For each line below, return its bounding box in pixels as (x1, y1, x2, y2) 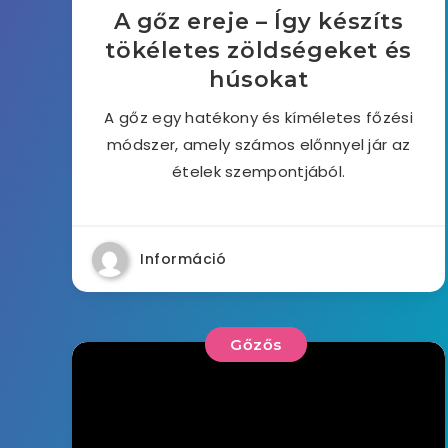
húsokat (209, 66, 309, 93)
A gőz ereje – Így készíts (113, 8, 404, 35)
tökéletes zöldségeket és (105, 37, 412, 64)
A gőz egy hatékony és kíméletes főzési (104, 107, 413, 128)
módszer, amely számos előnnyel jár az (107, 134, 411, 155)
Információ (140, 249, 226, 269)
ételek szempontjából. (172, 161, 346, 182)
